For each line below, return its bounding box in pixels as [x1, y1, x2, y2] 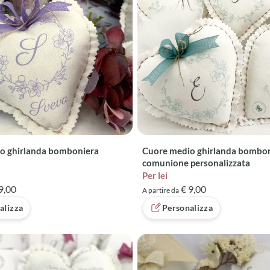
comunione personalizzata [142, 157, 250, 169]
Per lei [142, 170, 168, 181]
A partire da [142, 186, 179, 195]
